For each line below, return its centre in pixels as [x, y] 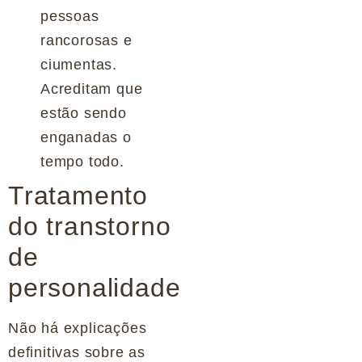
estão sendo [84, 113]
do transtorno [90, 226]
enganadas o [86, 137]
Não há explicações [78, 328]
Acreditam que [92, 88]
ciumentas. [79, 64]
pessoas [70, 16]
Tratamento [78, 195]
